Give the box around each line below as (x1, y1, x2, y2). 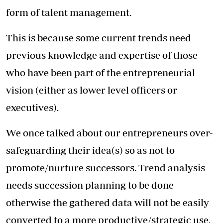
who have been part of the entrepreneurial (6, 66, 195, 78)
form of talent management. (6, 6, 131, 18)
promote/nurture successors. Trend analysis (6, 161, 205, 173)
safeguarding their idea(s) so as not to (6, 144, 175, 156)
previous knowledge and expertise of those (6, 49, 198, 61)
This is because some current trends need (6, 31, 191, 43)
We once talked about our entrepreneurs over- (6, 126, 213, 138)
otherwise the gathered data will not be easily (6, 196, 209, 208)
